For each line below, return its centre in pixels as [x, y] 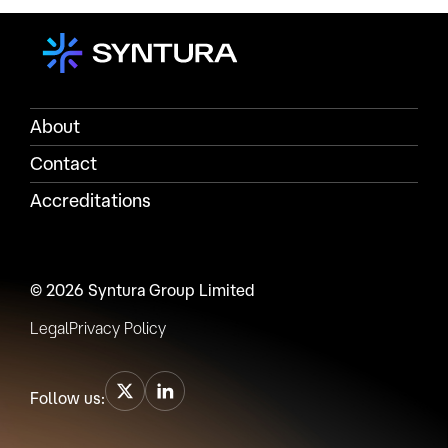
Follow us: [67, 398]
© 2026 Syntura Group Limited [142, 289]
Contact [63, 162]
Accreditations [90, 199]
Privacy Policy [117, 327]
